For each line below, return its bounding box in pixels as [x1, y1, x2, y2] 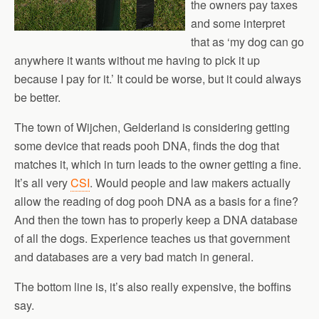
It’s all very [14, 174, 70, 191]
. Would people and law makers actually [90, 174, 291, 191]
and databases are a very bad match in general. [14, 249, 253, 265]
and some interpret [191, 15, 285, 31]
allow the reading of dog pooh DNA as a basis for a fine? [14, 193, 298, 209]
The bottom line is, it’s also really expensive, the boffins [14, 278, 291, 295]
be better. [14, 89, 61, 105]
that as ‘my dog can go [191, 33, 304, 50]
